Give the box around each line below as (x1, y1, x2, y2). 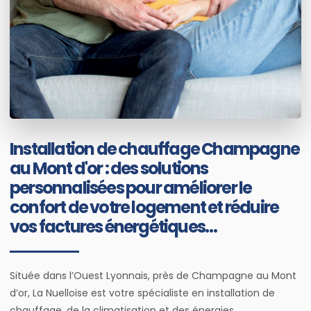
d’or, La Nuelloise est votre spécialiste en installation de (10, 285, 275, 300)
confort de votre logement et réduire (10, 195, 279, 219)
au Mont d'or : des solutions (10, 156, 208, 180)
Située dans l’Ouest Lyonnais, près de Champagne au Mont (10, 268, 296, 283)
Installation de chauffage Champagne (10, 137, 300, 160)
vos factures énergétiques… (10, 215, 217, 238)
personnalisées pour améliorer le (10, 176, 252, 199)
